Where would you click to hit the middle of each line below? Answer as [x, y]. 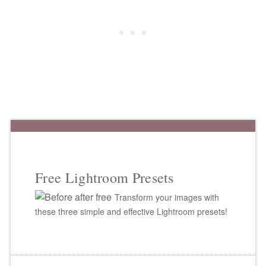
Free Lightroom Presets [104, 177]
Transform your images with [167, 197]
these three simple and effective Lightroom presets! [132, 211]
